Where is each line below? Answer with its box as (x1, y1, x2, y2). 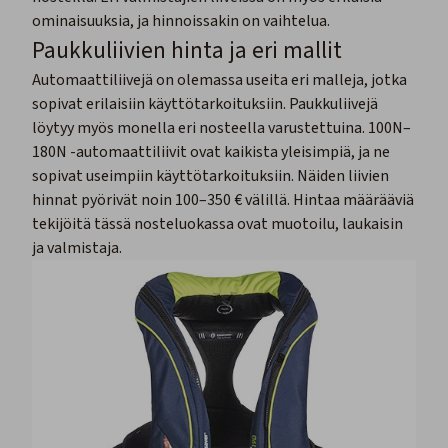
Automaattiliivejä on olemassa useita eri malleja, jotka (32, 69, 407, 92)
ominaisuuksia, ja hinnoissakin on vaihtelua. (32, 10, 330, 33)
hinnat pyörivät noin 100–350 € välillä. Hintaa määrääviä (32, 189, 414, 212)
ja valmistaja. (32, 237, 125, 260)
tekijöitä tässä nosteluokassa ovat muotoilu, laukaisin (32, 213, 403, 236)
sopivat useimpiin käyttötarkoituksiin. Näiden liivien (32, 165, 389, 188)
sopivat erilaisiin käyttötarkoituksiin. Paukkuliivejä (32, 93, 378, 116)
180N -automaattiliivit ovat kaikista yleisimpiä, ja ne (32, 141, 390, 164)
